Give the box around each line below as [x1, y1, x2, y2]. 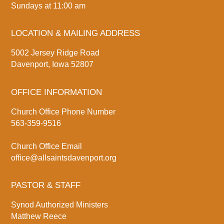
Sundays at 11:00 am [11, 1, 86, 10]
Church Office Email [11, 141, 82, 150]
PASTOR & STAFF [11, 180, 81, 190]
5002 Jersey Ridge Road [11, 48, 100, 57]
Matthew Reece [11, 211, 67, 220]
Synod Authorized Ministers [11, 200, 108, 209]
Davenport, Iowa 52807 [11, 60, 94, 69]
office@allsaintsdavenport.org [11, 153, 117, 162]
